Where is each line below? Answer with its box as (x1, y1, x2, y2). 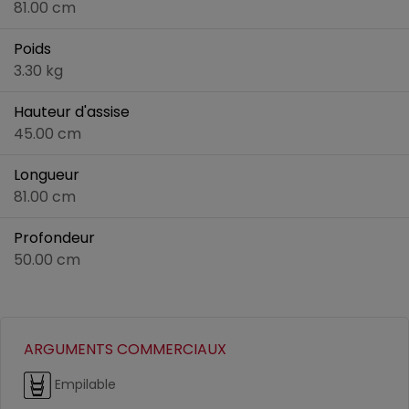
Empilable (51, 374, 116, 393)
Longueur (14, 164, 79, 186)
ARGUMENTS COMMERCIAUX (24, 339, 226, 361)
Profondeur (14, 227, 95, 249)
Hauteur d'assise (14, 101, 130, 123)
